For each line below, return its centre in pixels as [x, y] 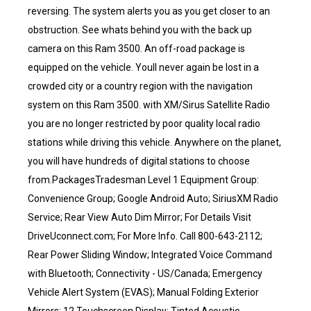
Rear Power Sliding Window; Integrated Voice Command [150, 255]
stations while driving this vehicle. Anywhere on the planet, [154, 142]
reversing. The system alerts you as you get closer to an [149, 11]
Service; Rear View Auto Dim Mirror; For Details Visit [140, 217]
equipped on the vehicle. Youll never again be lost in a [143, 67]
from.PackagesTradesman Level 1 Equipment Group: [143, 180]
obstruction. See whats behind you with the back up [140, 30]
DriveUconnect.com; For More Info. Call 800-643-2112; [145, 236]
